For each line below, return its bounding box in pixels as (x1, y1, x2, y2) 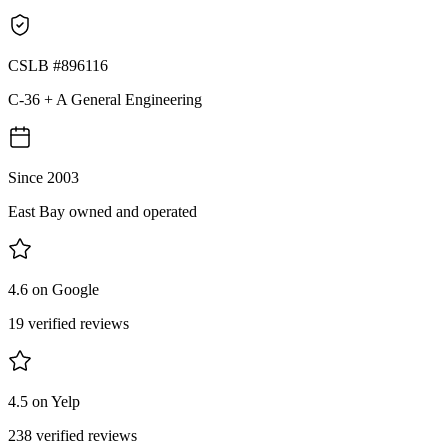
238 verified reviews (8, 426, 137, 444)
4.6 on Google (8, 280, 99, 298)
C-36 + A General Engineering (8, 90, 202, 108)
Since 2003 (8, 168, 79, 186)
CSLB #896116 (8, 56, 108, 74)
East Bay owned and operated (8, 202, 197, 220)
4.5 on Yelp (8, 392, 80, 410)
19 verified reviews (8, 314, 129, 332)
